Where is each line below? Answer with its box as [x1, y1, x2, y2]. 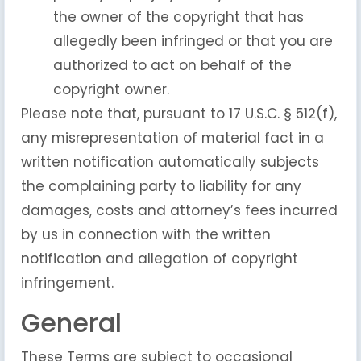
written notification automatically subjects [21, 152, 319, 172]
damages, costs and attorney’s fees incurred [21, 201, 338, 220]
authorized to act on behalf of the [53, 56, 292, 75]
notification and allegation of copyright [21, 249, 298, 268]
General [21, 305, 122, 341]
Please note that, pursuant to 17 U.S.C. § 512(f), [21, 104, 337, 123]
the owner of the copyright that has [53, 7, 304, 27]
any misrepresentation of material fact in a [21, 128, 324, 147]
